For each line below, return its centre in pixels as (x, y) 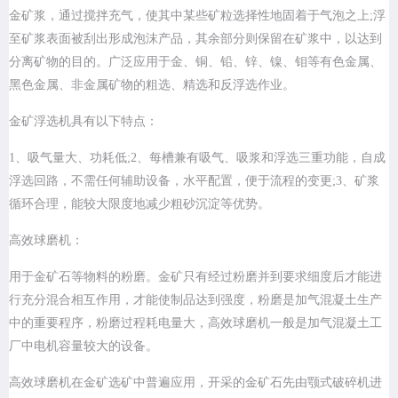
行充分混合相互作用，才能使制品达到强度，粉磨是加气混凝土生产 (195, 300)
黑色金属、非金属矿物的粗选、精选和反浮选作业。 (152, 85)
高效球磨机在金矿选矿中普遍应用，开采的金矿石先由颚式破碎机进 (195, 382)
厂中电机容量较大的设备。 (84, 346)
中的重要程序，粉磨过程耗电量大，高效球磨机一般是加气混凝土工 (195, 323)
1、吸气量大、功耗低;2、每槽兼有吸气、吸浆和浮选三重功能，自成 (197, 158)
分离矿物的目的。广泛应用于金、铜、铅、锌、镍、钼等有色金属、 (195, 62)
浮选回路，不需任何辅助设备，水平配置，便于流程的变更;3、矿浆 (194, 181)
